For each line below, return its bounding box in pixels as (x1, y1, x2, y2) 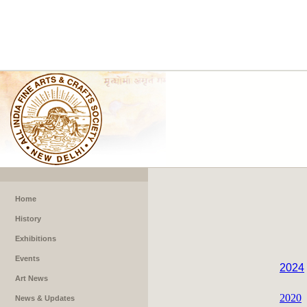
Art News (15, 274, 48, 282)
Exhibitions (15, 234, 56, 243)
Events (15, 254, 40, 262)
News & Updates (15, 294, 75, 302)
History (15, 214, 41, 223)
